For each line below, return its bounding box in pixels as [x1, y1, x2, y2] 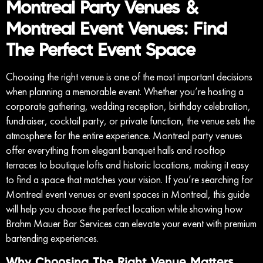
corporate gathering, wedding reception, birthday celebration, [6, 99, 251, 113]
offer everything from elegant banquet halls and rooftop [6, 143, 225, 157]
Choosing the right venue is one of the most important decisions [6, 70, 252, 83]
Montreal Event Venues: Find [6, 16, 227, 39]
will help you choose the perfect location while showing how [6, 202, 242, 215]
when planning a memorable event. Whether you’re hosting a [6, 85, 244, 98]
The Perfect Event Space [6, 38, 195, 60]
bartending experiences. [6, 231, 99, 245]
